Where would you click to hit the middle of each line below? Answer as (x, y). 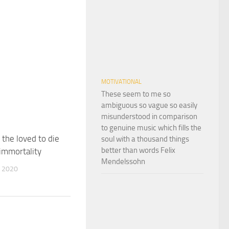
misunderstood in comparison (149, 116)
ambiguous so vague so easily (149, 105)
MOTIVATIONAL (121, 82)
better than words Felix (138, 150)
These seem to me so (136, 94)
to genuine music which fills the (151, 128)
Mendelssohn (123, 161)
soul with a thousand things (145, 139)
